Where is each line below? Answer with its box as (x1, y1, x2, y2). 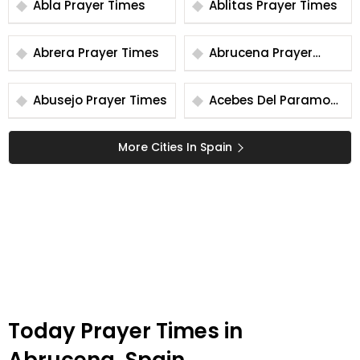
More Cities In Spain (118, 139, 232, 155)
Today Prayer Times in (8, 317, 243, 346)
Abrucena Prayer (209, 44, 272, 61)
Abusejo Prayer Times (86, 92, 167, 108)
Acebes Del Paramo (209, 92, 330, 108)
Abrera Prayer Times (78, 44, 159, 61)
